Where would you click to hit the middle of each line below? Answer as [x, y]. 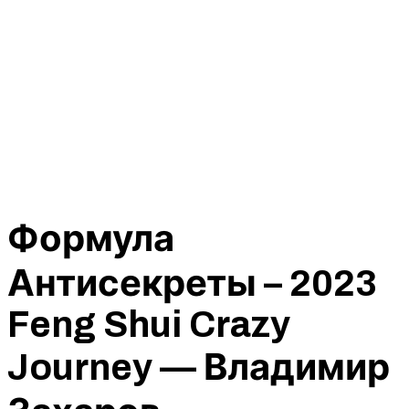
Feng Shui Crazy [149, 325]
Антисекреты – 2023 [192, 284]
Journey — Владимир [199, 368]
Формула [91, 239]
